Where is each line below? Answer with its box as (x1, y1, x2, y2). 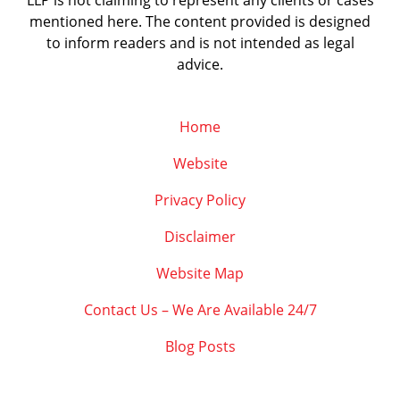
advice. (177, 54, 223, 75)
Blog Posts (164, 337, 236, 357)
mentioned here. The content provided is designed (29, 12, 371, 32)
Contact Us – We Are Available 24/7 (83, 300, 317, 321)
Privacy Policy (154, 190, 246, 211)
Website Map (156, 263, 244, 284)
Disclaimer (164, 227, 236, 247)
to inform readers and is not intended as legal (46, 33, 354, 54)
